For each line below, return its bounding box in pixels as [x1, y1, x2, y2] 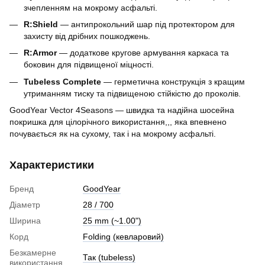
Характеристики [9, 159, 94, 172]
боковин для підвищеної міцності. [24, 60, 154, 70]
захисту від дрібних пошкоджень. [24, 31, 150, 41]
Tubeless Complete [24, 76, 101, 86]
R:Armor [24, 48, 57, 58]
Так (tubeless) [83, 253, 135, 263]
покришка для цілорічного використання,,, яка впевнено [9, 117, 227, 127]
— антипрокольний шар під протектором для [58, 20, 235, 30]
